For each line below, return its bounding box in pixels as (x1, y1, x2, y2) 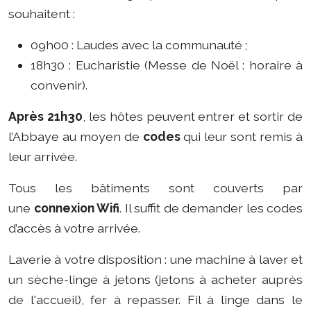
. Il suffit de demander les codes (119, 201, 303, 215)
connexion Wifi (33, 201, 119, 215)
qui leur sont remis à (180, 129, 303, 144)
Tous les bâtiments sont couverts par (8, 180, 303, 195)
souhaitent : (8, 6, 75, 21)
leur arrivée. (8, 149, 77, 164)
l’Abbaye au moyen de (8, 129, 143, 144)
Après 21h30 (8, 109, 83, 124)
